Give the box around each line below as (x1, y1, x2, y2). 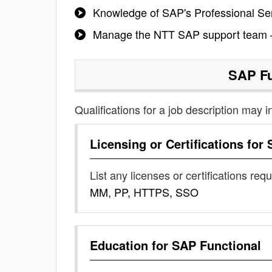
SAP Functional (172, 236, 261, 254)
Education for (90, 236, 172, 254)
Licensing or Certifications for (90, 135, 267, 152)
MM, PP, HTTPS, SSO (90, 184, 199, 200)
